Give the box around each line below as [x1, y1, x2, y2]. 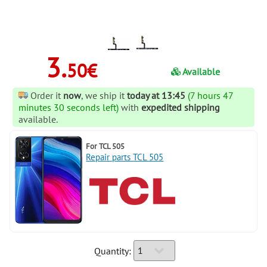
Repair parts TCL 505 [86, 151, 164, 163]
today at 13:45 [127, 89, 185, 101]
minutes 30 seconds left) [18, 101, 119, 113]
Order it [30, 89, 63, 101]
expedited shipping [141, 101, 220, 113]
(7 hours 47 [188, 89, 233, 101]
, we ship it [81, 89, 127, 101]
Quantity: [94, 244, 131, 257]
